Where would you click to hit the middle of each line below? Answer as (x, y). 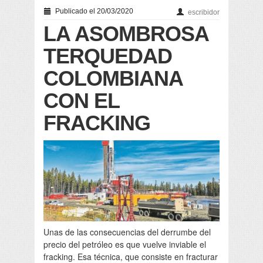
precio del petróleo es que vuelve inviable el (125, 245)
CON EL (81, 100)
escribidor (204, 12)
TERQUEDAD (108, 56)
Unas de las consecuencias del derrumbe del (127, 232)
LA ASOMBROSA (126, 33)
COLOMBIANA (113, 78)
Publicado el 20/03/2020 (93, 11)
